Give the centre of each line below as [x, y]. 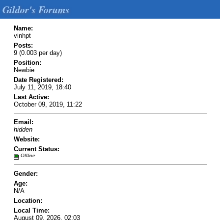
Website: [27, 139]
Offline [27, 155]
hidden [23, 129]
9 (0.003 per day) [38, 53]
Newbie [24, 70]
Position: [27, 62]
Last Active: [31, 97]
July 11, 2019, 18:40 [42, 87]
